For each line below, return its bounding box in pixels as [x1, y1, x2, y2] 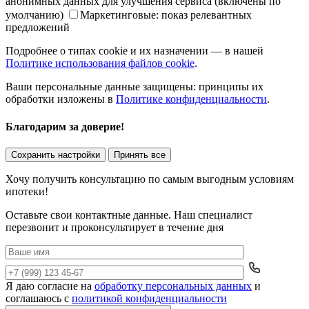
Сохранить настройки [11, 150, 100, 160]
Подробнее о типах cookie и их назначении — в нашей [6, 45, 263, 57]
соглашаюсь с [6, 292, 72, 304]
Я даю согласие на [6, 280, 94, 292]
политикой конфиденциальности [72, 292, 227, 304]
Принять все [114, 150, 166, 160]
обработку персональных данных [94, 280, 252, 292]
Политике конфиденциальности [116, 93, 267, 106]
